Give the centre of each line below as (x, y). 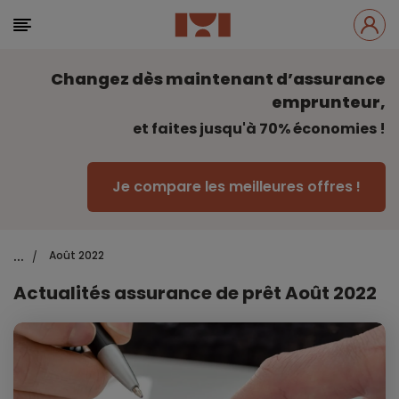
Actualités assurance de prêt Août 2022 (195, 293)
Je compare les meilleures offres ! (236, 187)
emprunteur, (329, 102)
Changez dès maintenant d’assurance (218, 79)
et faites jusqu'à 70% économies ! (259, 129)
